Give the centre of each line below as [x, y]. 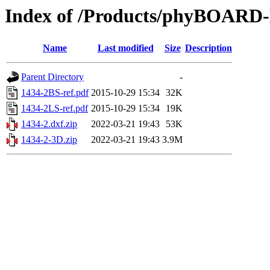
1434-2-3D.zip [49, 140]
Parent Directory [52, 77]
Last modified [125, 48]
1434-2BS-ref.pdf [55, 93]
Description [209, 48]
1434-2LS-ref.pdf [55, 108]
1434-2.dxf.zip [49, 124]
